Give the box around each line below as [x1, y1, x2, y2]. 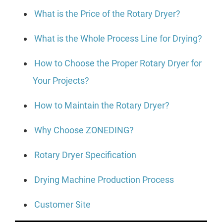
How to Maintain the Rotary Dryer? [34, 100, 169, 111]
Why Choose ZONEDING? [34, 125, 134, 136]
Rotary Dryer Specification [34, 150, 136, 161]
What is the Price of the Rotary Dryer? [34, 8, 180, 19]
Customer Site [34, 199, 91, 210]
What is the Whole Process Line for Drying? [34, 33, 202, 44]
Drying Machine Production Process [34, 174, 174, 185]
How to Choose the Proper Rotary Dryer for [34, 58, 202, 69]
